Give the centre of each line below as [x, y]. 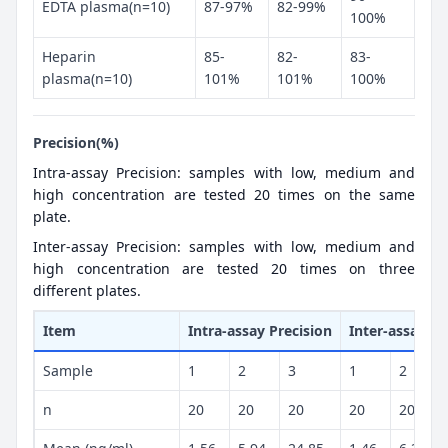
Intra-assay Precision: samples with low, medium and [224, 172]
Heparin [69, 56]
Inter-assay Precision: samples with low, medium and [224, 246]
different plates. [87, 290]
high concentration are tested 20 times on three [224, 268]
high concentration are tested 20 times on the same [224, 194]
